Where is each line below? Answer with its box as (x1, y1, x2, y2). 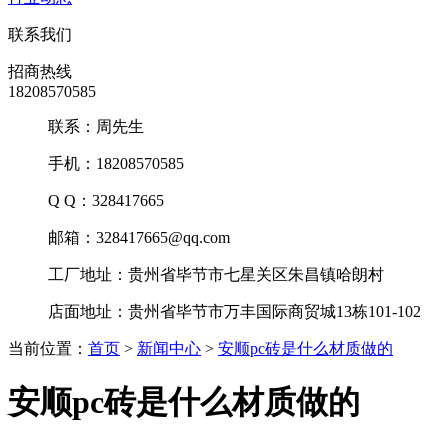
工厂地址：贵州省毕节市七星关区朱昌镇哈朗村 (48, 265, 384, 283)
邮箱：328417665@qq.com (48, 228, 230, 246)
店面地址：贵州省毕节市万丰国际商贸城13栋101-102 (48, 302, 421, 320)
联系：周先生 (48, 117, 144, 135)
